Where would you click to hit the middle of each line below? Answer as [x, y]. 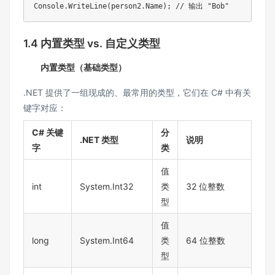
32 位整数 [205, 187]
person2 [126, 6]
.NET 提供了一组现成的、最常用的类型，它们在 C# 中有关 [137, 93]
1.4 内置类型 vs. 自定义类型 [92, 44]
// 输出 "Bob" [202, 6]
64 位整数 [206, 241]
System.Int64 [107, 241]
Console [49, 6]
